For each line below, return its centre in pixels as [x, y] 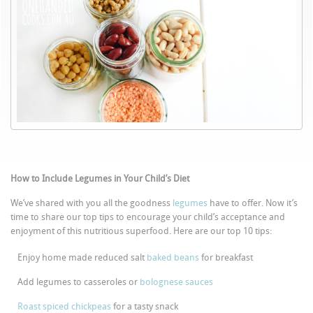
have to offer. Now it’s [253, 203]
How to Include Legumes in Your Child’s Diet [100, 178]
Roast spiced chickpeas [65, 306]
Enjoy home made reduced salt [82, 257]
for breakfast [226, 257]
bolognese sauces [177, 282]
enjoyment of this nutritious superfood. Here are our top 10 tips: [141, 231]
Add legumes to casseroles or [79, 282]
